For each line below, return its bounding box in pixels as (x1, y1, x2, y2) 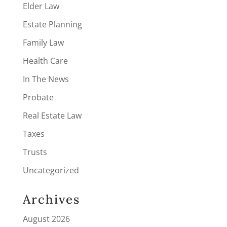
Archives (22, 191, 80, 207)
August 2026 (22, 213, 70, 224)
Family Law (22, 36, 64, 48)
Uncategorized (22, 164, 79, 176)
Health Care (22, 55, 68, 66)
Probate (22, 91, 54, 103)
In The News (22, 73, 69, 85)
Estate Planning (22, 18, 82, 30)
